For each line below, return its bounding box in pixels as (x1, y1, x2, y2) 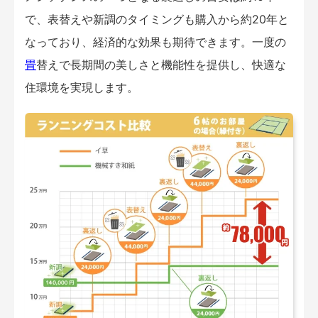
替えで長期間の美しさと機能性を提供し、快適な (36, 57, 286, 72)
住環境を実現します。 (25, 79, 138, 94)
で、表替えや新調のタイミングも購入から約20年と (25, 11, 289, 26)
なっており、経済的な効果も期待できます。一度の (25, 34, 286, 49)
